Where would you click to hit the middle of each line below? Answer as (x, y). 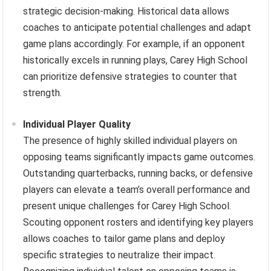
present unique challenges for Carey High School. (127, 206)
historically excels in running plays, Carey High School (135, 60)
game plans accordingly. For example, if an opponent (134, 44)
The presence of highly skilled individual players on (130, 140)
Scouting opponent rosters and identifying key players (139, 222)
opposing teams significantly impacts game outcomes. (139, 157)
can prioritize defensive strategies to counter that (130, 76)
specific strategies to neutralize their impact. (119, 255)
